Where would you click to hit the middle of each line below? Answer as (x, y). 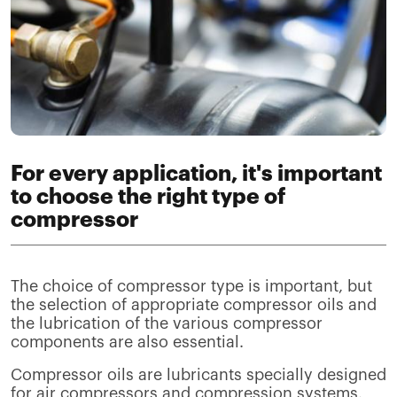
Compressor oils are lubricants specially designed (198, 374)
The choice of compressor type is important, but (191, 286)
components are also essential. (127, 342)
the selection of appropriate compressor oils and (194, 304)
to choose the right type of (148, 196)
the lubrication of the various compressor (167, 323)
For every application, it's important (196, 173)
